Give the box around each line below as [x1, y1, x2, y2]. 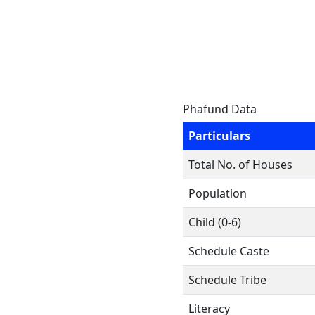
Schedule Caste [188, 243, 269, 259]
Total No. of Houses [188, 157, 292, 172]
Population [188, 186, 247, 201]
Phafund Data [183, 101, 257, 117]
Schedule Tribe [188, 272, 266, 288]
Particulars [188, 128, 250, 143]
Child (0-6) [188, 214, 241, 230]
